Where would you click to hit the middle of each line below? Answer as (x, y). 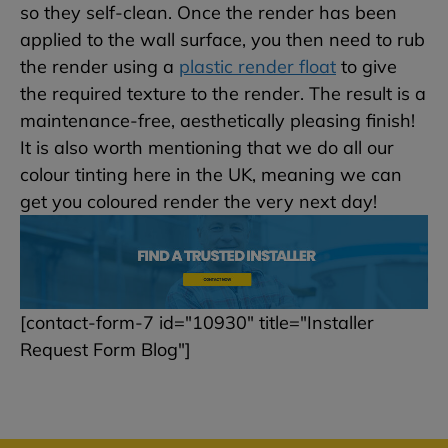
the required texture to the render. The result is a (223, 94)
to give (366, 67)
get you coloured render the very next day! (198, 202)
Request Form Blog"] (105, 350)
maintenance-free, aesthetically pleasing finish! (217, 121)
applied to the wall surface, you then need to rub (222, 40)
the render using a (99, 67)
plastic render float (257, 67)
